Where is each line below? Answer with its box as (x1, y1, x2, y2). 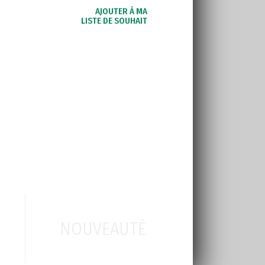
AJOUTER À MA (95, 6, 147, 17)
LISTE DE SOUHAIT (81, 15, 147, 26)
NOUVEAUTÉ (60, 218, 147, 240)
